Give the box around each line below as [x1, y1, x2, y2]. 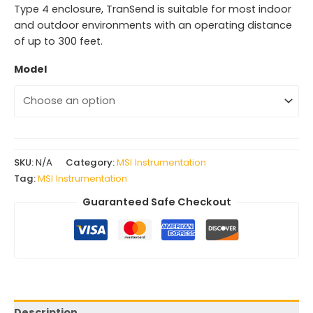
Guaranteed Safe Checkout [82, 194, 231, 209]
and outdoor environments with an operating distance [14, 17, 292, 32]
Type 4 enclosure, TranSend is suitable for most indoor [14, 1, 291, 16]
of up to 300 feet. [14, 34, 103, 48]
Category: [66, 156, 117, 170]
